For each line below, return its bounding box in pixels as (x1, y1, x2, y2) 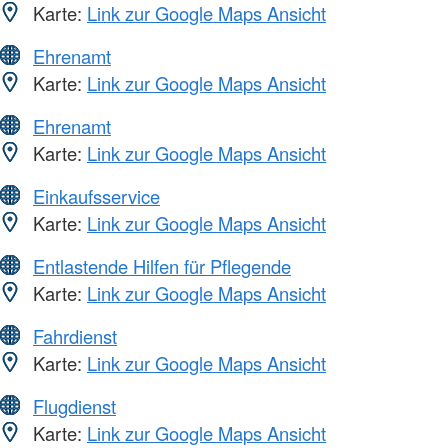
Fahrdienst (33, 322, 117, 349)
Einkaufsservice (33, 182, 160, 209)
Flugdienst (33, 392, 116, 419)
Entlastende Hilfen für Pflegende (33, 252, 291, 279)
